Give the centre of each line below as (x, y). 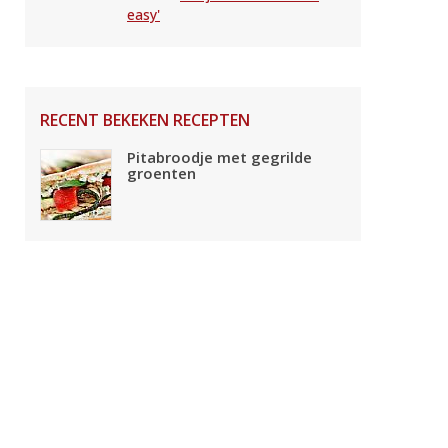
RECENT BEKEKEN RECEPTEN (145, 119)
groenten (161, 172)
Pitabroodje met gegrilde (219, 156)
